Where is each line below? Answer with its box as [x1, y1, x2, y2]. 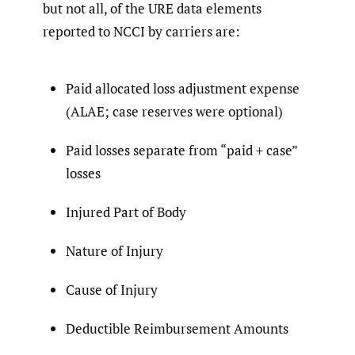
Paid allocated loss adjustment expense [66, 78, 300, 97]
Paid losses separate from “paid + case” [66, 140, 297, 159]
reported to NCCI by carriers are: [43, 22, 240, 41]
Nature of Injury [66, 241, 163, 260]
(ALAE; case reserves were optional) [66, 101, 283, 120]
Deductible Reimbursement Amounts [66, 319, 288, 338]
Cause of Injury [66, 280, 158, 299]
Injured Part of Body [66, 202, 186, 221]
